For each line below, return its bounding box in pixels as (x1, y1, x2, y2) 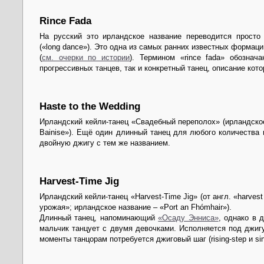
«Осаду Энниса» (158, 213, 219, 223)
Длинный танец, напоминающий (39, 213, 159, 223)
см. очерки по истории (42, 53, 130, 62)
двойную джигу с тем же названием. (39, 138, 170, 148)
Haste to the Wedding (39, 100, 140, 112)
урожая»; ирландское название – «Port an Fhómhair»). (39, 203, 232, 212)
